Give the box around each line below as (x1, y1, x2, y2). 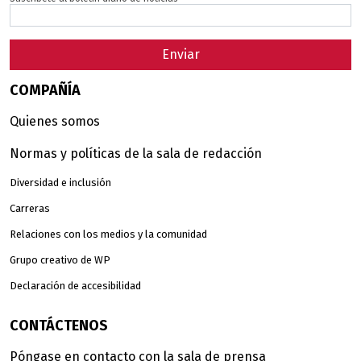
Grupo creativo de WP (10, 253, 110, 266)
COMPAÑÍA (10, 81, 81, 99)
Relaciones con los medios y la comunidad (10, 227, 207, 240)
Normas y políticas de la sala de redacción (10, 145, 262, 161)
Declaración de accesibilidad (10, 279, 141, 292)
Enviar (161, 46, 200, 62)
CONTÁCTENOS (10, 316, 108, 334)
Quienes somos (10, 113, 100, 129)
